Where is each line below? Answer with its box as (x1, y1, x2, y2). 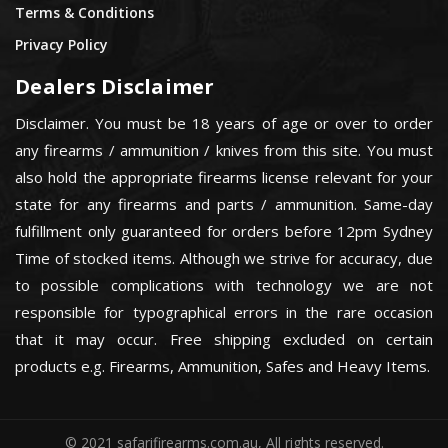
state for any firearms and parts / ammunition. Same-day (15, 194, 433, 215)
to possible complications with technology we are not (15, 275, 433, 296)
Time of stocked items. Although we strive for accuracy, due (15, 248, 433, 269)
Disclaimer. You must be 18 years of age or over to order (15, 113, 433, 134)
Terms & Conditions (15, 2, 154, 22)
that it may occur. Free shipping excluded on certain (15, 329, 433, 350)
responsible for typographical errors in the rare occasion (15, 302, 433, 323)
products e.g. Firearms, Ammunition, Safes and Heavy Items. (15, 356, 430, 377)
